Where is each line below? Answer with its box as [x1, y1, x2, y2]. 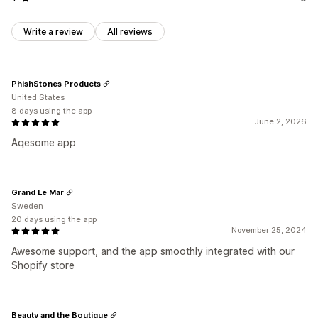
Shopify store [11, 259, 75, 272]
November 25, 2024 [231, 225, 307, 236]
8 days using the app [11, 106, 92, 116]
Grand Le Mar [11, 187, 64, 197]
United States [11, 92, 65, 103]
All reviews [107, 26, 153, 38]
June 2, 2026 [255, 116, 307, 127]
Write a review [23, 26, 83, 38]
